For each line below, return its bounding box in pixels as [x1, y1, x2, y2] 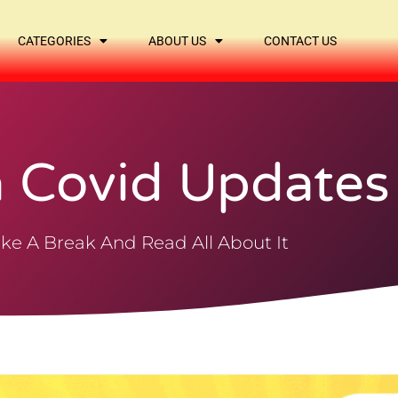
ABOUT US [148, 34, 207, 48]
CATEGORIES [18, 34, 92, 48]
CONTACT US [264, 34, 338, 48]
